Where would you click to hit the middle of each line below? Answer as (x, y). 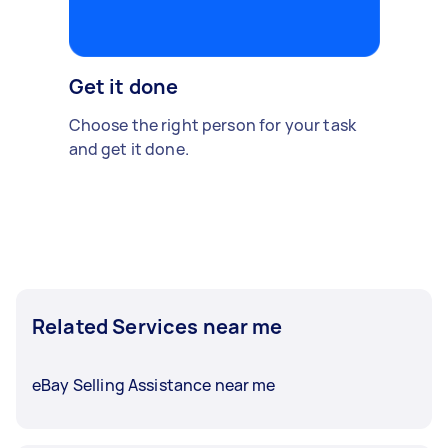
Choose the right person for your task (212, 125)
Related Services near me (157, 326)
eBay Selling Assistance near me (154, 385)
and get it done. (128, 149)
